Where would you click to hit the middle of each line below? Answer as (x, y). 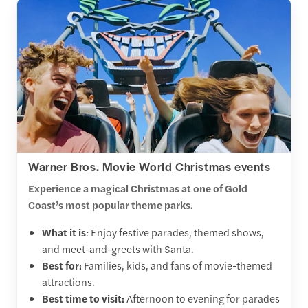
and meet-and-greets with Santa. (118, 248)
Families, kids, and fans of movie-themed (177, 265)
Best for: (62, 265)
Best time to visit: (84, 298)
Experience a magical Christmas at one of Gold (138, 188)
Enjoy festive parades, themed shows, (176, 232)
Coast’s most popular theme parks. (111, 204)
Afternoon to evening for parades (203, 298)
